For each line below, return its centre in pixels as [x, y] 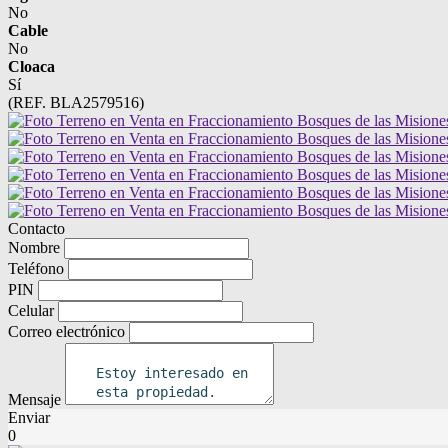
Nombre [34, 248]
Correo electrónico [66, 332]
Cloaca [31, 67]
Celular [31, 311]
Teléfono [36, 269]
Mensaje [34, 400]
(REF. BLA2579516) [76, 103]
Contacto [36, 229]
